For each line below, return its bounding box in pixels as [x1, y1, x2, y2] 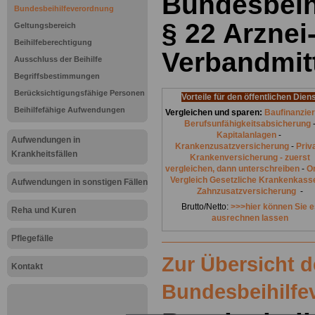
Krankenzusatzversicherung [175, 141, 289, 152]
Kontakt [11, 262, 43, 271]
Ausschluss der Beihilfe [14, 55, 102, 63]
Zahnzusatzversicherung [197, 186, 296, 197]
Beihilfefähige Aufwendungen [14, 105, 125, 114]
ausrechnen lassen [212, 213, 288, 224]
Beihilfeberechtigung [14, 38, 92, 46]
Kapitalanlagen [217, 130, 276, 141]
